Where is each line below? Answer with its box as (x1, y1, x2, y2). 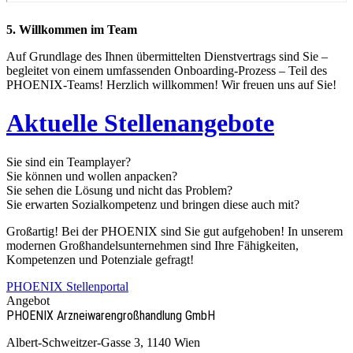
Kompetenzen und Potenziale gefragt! (6, 252, 194, 266)
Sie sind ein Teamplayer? (6, 154, 131, 169)
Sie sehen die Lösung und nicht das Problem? (6, 183, 232, 197)
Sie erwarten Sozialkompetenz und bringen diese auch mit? (6, 197, 299, 211)
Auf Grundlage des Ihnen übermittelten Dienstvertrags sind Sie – (6, 49, 328, 63)
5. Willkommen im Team (6, 22, 137, 36)
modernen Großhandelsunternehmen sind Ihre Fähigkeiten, (6, 238, 299, 252)
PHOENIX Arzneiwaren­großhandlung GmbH (6, 307, 215, 323)
